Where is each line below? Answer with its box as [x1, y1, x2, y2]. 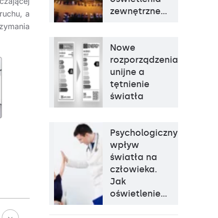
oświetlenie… [110, 188, 167, 199]
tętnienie [110, 79, 149, 90]
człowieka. [110, 164, 157, 175]
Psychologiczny [110, 127, 178, 138]
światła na [110, 152, 157, 163]
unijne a [110, 67, 145, 77]
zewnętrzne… [110, 6, 167, 17]
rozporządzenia [110, 54, 178, 65]
